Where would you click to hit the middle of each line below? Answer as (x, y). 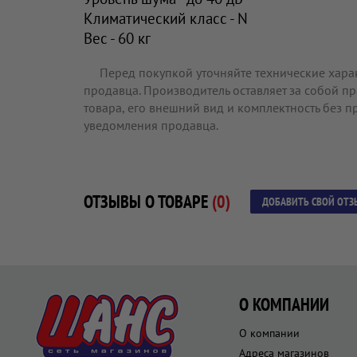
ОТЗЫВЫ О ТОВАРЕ (148, 202)
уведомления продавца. (151, 125)
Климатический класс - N (166, 18)
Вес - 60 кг (117, 38)
